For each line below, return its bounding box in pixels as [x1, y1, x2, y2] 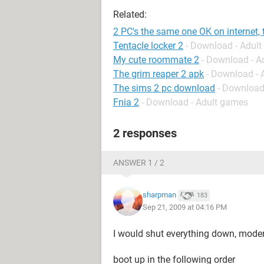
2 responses [113, 126, 177, 140]
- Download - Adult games [141, 97, 248, 108]
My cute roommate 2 [113, 54, 199, 65]
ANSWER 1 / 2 [113, 158, 164, 167]
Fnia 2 [113, 97, 139, 108]
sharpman [143, 190, 176, 200]
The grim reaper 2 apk [113, 68, 204, 80]
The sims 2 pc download [113, 82, 215, 94]
